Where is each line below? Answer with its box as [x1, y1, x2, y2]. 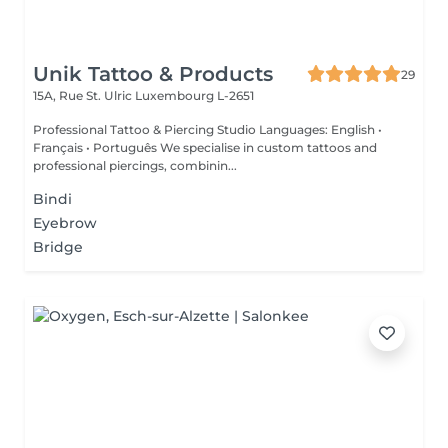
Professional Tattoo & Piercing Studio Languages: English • [33, 122, 259, 137]
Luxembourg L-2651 [135, 88, 254, 103]
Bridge [33, 238, 83, 256]
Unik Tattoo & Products [33, 62, 273, 86]
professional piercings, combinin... [33, 158, 237, 173]
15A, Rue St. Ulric [33, 88, 135, 103]
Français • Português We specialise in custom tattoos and [33, 140, 160, 155]
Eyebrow [33, 214, 97, 232]
